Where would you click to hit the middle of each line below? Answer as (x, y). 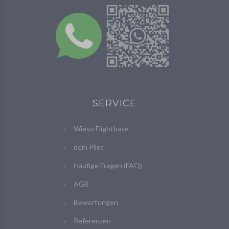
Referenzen (92, 221)
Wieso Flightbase (101, 129)
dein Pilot (89, 147)
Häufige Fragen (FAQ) (108, 166)
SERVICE (114, 104)
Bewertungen (96, 202)
